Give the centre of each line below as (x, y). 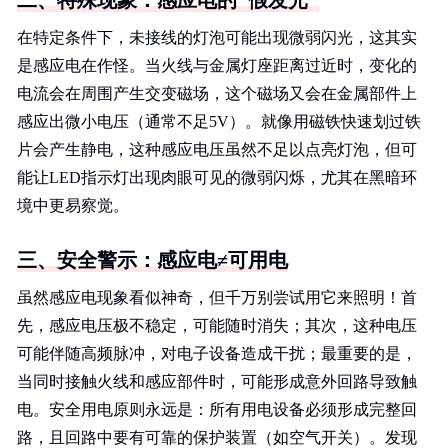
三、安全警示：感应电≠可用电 (152, 260)
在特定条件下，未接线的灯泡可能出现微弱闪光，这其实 (217, 37)
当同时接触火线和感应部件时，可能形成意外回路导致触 (217, 381)
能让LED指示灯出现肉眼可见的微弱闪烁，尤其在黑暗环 (217, 177)
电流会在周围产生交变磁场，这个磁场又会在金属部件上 (217, 93)
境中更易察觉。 (73, 205)
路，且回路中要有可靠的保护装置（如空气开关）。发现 (217, 437)
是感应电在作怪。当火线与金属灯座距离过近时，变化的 (217, 65)
